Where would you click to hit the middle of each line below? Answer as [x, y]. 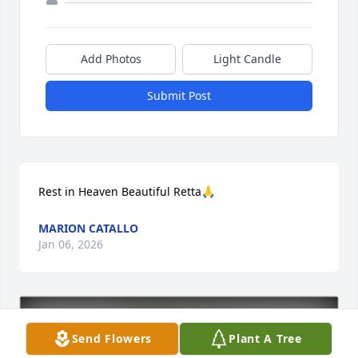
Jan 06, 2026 [71, 245]
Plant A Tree [265, 338]
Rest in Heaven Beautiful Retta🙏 [127, 192]
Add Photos [111, 59]
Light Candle [247, 59]
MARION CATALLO [88, 229]
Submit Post [179, 96]
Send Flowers [112, 338]
